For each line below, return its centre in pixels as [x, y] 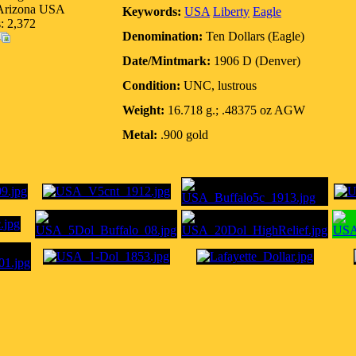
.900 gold [183, 135]
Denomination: [163, 36]
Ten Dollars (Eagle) [253, 36]
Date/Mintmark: [166, 61]
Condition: [151, 85]
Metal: [140, 135]
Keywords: [152, 12]
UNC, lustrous [219, 85]
